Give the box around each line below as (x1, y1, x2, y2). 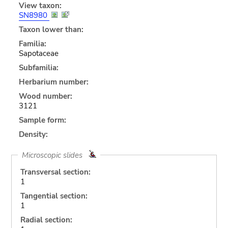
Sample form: (18, 115, 66, 125)
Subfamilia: (18, 62, 59, 73)
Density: (18, 129, 48, 139)
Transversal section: (20, 166, 91, 177)
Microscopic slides (21, 150, 89, 160)
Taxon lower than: (18, 24, 83, 35)
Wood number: (18, 91, 72, 101)
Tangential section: (20, 190, 88, 201)
